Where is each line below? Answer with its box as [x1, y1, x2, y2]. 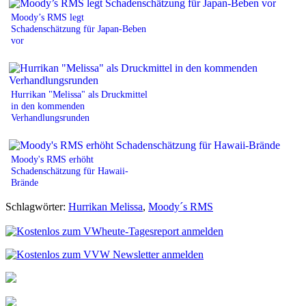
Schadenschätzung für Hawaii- [11, 165, 128, 176]
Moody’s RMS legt [11, 11, 84, 23]
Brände [11, 176, 38, 188]
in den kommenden [11, 100, 85, 111]
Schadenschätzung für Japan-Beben [11, 23, 146, 34]
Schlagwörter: [5, 200, 68, 212]
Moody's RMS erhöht [11, 153, 94, 165]
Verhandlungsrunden [11, 111, 89, 123]
